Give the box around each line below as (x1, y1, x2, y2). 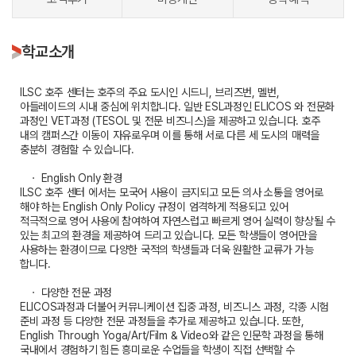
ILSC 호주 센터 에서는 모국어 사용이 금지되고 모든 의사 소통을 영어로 (20, 186, 323, 199)
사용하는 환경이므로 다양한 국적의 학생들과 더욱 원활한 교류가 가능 (20, 243, 314, 257)
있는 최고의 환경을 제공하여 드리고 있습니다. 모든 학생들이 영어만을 (20, 229, 317, 242)
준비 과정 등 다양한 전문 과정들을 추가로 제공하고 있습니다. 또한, (20, 315, 304, 328)
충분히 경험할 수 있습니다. (20, 143, 134, 157)
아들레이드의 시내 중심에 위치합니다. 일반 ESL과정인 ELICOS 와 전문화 (20, 100, 335, 114)
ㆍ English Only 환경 (20, 172, 122, 185)
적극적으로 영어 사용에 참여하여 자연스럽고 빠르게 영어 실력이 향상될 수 (20, 215, 335, 228)
